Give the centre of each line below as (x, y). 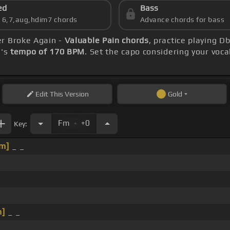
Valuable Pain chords (107, 41)
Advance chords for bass (182, 20)
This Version (68, 94)
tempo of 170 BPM (47, 52)
